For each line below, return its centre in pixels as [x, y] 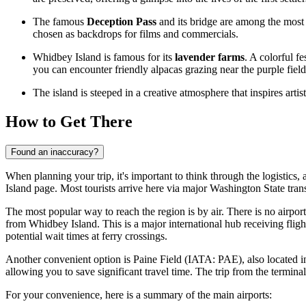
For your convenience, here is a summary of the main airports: [139, 294]
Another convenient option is [69, 259]
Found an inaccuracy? [55, 152]
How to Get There [69, 121]
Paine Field [157, 259]
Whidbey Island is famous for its [104, 57]
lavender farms [210, 57]
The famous [60, 21]
